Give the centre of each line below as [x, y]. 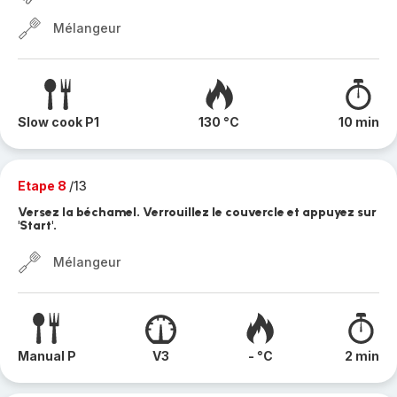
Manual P [47, 356]
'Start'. [37, 226]
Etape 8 [43, 186]
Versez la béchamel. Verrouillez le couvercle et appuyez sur [197, 212]
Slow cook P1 [58, 122]
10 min [359, 122]
